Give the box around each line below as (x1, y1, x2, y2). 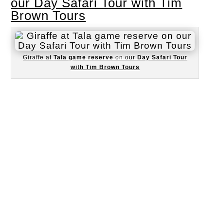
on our (113, 54, 137, 61)
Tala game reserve (53, 54, 113, 61)
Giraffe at (22, 54, 54, 61)
